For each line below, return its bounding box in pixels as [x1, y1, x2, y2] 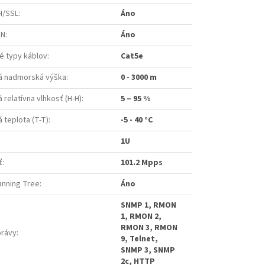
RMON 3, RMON [121, 222, 177, 234]
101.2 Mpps [121, 157, 163, 169]
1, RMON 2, [121, 211, 161, 223]
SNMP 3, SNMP [121, 244, 175, 257]
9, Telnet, [121, 233, 158, 245]
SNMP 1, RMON [121, 199, 176, 212]
